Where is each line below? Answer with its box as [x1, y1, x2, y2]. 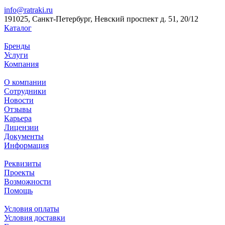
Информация [4, 141, 49, 150]
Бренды [4, 42, 30, 51]
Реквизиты [4, 159, 41, 168]
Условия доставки [4, 213, 65, 222]
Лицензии [4, 123, 39, 132]
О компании [4, 78, 46, 87]
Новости [4, 96, 34, 105]
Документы [4, 132, 44, 141]
